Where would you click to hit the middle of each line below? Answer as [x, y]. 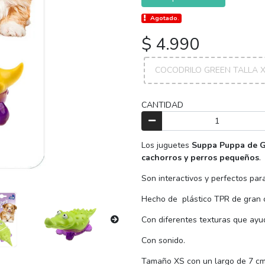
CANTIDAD [162, 105]
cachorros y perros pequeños [200, 158]
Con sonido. [164, 241]
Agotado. [165, 18]
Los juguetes [165, 146]
